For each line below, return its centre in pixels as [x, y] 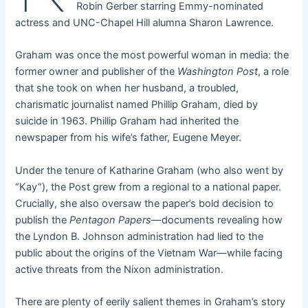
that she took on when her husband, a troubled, [127, 88]
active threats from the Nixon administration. [120, 269]
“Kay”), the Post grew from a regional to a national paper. [148, 187]
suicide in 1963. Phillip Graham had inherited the [127, 121]
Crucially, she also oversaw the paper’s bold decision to [145, 203]
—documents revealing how [217, 220]
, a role [274, 72]
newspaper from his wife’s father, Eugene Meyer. [130, 138]
